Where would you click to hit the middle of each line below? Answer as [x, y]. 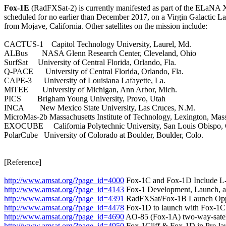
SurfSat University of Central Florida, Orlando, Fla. [90, 62]
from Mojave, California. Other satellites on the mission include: [106, 26]
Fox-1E [17, 8]
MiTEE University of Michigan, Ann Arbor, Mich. [91, 89]
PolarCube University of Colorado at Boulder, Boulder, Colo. [104, 135]
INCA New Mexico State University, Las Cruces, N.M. [100, 107]
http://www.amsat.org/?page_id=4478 [64, 207]
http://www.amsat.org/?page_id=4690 [64, 216]
